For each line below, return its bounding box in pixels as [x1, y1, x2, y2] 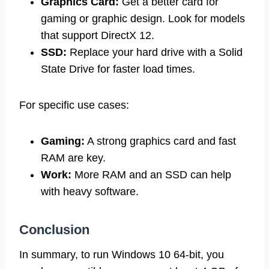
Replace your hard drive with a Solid [67, 46, 243, 58]
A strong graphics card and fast [85, 134, 236, 147]
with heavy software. [41, 185, 139, 198]
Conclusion [19, 222, 89, 237]
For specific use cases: [19, 98, 129, 111]
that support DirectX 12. [41, 29, 154, 41]
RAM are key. [41, 151, 106, 164]
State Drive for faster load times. [41, 62, 195, 75]
